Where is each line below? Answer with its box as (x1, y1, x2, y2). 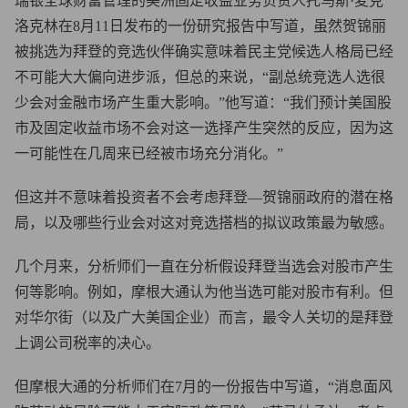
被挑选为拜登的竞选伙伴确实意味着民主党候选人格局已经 (15, 44, 393, 59)
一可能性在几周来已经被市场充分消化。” (15, 146, 283, 161)
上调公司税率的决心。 (15, 335, 160, 351)
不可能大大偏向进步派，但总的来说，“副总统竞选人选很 (15, 69, 385, 85)
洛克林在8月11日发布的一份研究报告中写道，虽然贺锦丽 (15, 18, 386, 34)
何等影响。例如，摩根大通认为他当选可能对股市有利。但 (15, 284, 393, 300)
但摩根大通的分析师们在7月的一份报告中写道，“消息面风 (15, 379, 393, 394)
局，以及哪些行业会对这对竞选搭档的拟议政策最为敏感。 (15, 215, 393, 230)
